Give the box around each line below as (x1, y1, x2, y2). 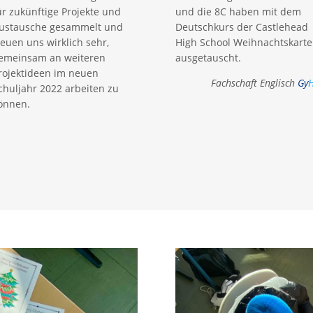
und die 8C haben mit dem (175, 4, 302, 18)
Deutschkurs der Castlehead (175, 20, 309, 34)
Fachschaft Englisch (211, 75, 298, 89)
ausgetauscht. (175, 50, 242, 64)
